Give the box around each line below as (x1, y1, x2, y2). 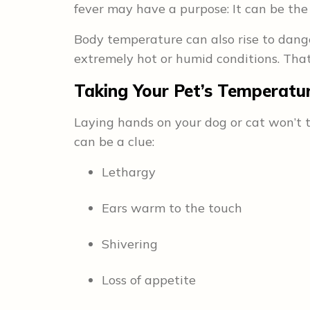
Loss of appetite (102, 272, 196, 288)
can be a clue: (74, 134, 154, 149)
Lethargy (102, 164, 156, 180)
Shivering (102, 236, 158, 252)
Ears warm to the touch (102, 200, 242, 216)
